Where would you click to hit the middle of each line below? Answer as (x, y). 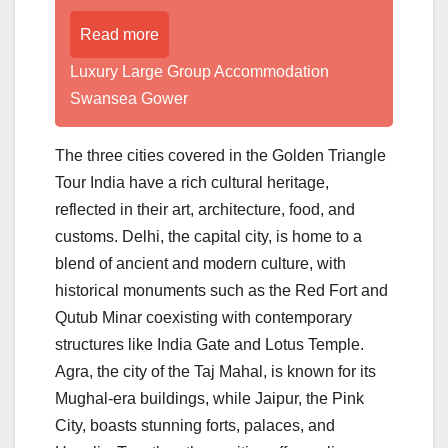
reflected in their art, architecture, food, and (205, 209)
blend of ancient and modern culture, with (200, 263)
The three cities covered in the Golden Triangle (220, 155)
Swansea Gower (129, 98)
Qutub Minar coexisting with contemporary (203, 317)
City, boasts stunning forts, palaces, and (195, 425)
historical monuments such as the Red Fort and (221, 290)
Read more (119, 34)
